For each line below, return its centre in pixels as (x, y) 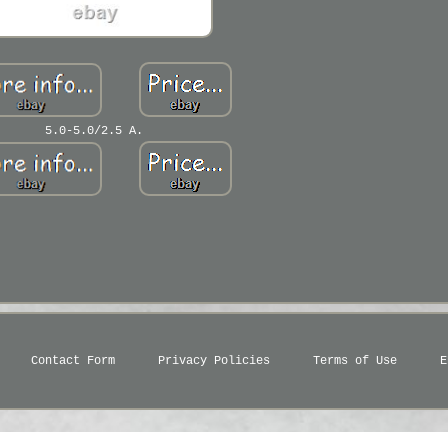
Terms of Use (354, 361)
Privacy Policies (213, 361)
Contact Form (72, 361)
